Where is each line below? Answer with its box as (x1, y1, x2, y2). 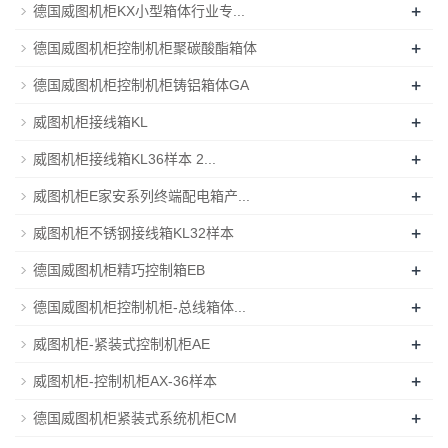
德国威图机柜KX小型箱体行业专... (33, 2, 245, 19)
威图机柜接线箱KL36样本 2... (33, 150, 216, 167)
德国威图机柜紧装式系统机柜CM (33, 409, 237, 426)
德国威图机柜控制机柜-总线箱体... (33, 298, 246, 315)
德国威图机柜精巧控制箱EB (33, 261, 205, 278)
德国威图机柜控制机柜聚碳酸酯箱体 (33, 39, 257, 56)
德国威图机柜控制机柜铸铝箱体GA (33, 76, 249, 93)
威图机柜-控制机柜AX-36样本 (33, 372, 217, 389)
